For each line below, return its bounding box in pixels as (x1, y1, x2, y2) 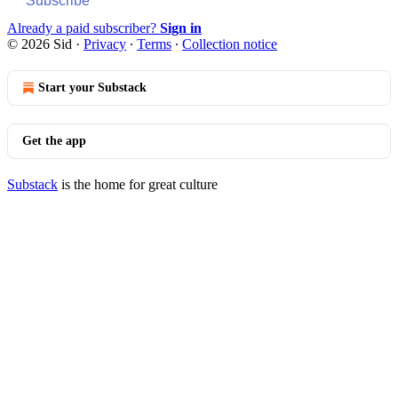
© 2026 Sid (7, 36, 72, 52)
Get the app (22, 133, 86, 147)
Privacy (84, 36, 126, 52)
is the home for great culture (58, 176, 218, 192)
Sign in (160, 20, 202, 36)
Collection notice (182, 36, 277, 52)
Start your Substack (38, 80, 147, 94)
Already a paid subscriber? (7, 20, 160, 36)
